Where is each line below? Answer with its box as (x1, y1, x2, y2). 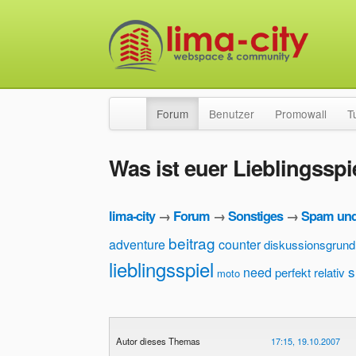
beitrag (168, 231, 215, 253)
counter (219, 234, 261, 253)
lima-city (109, 207, 155, 226)
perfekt (275, 263, 311, 281)
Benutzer (209, 106, 254, 122)
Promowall (275, 106, 327, 122)
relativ (314, 263, 345, 281)
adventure (109, 234, 165, 253)
